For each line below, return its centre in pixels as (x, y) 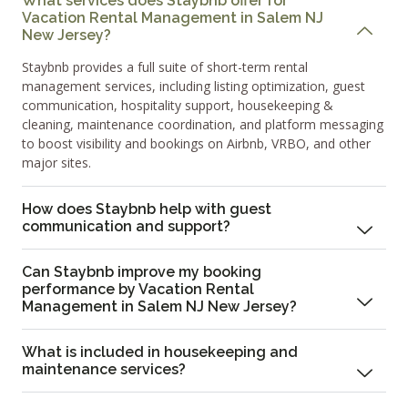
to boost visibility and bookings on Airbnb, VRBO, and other (196, 144)
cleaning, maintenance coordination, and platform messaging (203, 125)
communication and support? (126, 227)
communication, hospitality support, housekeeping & (178, 106)
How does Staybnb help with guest (147, 209)
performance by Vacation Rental (138, 290)
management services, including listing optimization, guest (194, 87)
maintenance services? (104, 370)
